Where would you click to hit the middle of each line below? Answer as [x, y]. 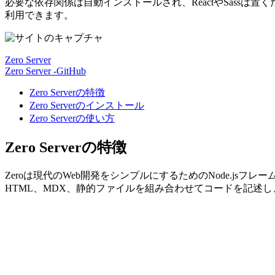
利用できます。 [39, 15]
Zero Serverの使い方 [72, 118]
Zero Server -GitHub [45, 71]
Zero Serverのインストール [87, 105]
